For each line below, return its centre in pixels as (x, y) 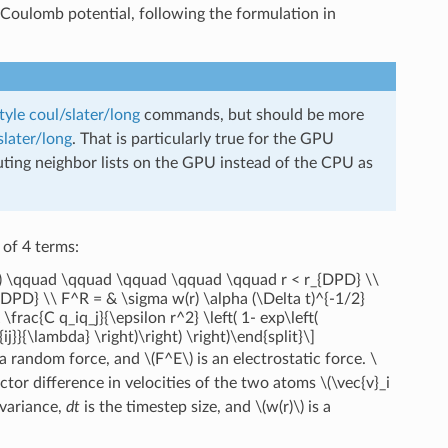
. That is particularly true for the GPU (202, 138)
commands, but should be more (251, 114)
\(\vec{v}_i (354, 382)
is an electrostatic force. (281, 358)
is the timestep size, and (167, 406)
